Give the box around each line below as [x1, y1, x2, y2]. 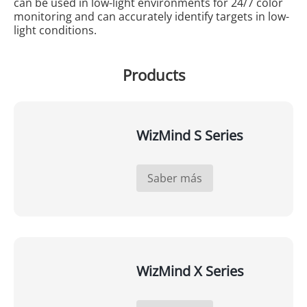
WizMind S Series [136, 126, 243, 145]
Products [122, 64, 185, 86]
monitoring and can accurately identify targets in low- [13, 9, 289, 25]
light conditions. [13, 23, 97, 38]
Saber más [147, 171, 202, 186]
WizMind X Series [136, 262, 244, 281]
